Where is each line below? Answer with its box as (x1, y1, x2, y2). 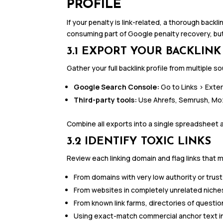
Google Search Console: (74, 82, 160, 92)
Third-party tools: (74, 95, 137, 105)
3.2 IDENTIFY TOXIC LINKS (67, 136, 212, 148)
